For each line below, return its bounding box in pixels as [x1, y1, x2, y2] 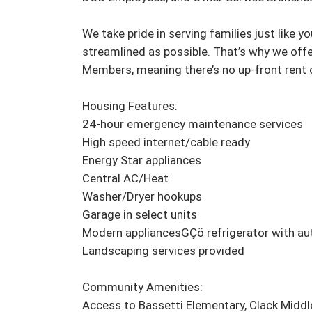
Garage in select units [82, 208, 197, 222]
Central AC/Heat [82, 171, 169, 186]
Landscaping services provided [82, 244, 244, 258]
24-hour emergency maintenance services [82, 117, 303, 132]
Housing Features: [82, 99, 178, 114]
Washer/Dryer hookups [82, 189, 202, 204]
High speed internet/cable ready [82, 135, 250, 150]
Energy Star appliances [82, 153, 201, 168]
